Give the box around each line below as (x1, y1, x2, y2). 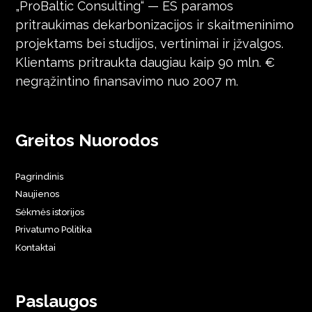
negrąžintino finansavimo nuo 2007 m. (15, 73, 239, 88)
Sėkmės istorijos (15, 206, 85, 217)
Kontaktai (15, 242, 56, 253)
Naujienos (15, 189, 60, 200)
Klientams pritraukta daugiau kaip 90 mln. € (15, 54, 276, 70)
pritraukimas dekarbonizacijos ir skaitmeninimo (15, 17, 295, 32)
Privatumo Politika (15, 224, 93, 235)
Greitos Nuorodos (15, 130, 159, 150)
